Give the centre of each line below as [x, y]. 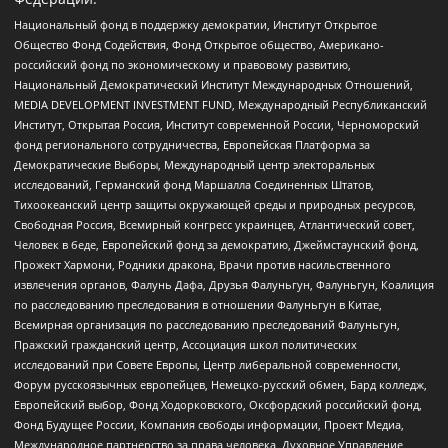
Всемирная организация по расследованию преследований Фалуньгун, [207, 324]
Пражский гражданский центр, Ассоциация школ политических [185, 344]
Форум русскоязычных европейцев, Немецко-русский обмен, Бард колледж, [220, 384]
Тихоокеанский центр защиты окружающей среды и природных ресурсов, [215, 204]
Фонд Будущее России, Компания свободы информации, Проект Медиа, [209, 424]
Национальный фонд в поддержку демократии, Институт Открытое [195, 24]
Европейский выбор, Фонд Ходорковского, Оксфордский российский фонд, [218, 404]
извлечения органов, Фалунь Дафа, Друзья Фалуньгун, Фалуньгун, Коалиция [224, 284]
